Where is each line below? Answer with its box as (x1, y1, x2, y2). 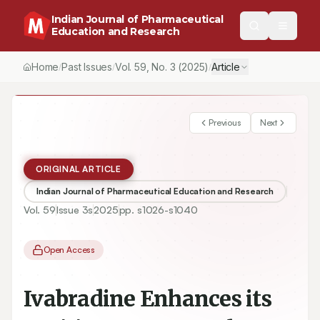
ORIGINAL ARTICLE (36, 164, 121, 174)
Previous (209, 117, 241, 128)
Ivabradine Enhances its (24, 285, 271, 312)
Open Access (44, 244, 96, 255)
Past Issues (61, 61, 113, 73)
